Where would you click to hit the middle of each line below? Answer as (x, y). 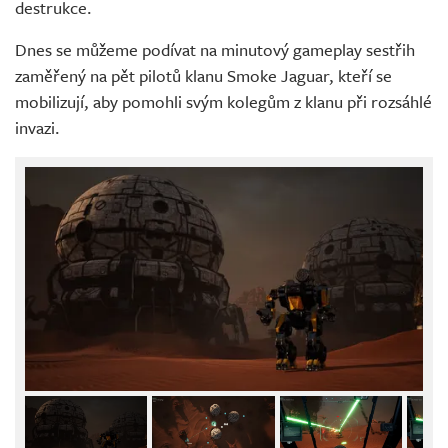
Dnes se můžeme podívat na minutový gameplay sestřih (215, 50)
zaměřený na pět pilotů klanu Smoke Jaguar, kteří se (203, 76)
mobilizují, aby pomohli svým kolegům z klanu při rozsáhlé (223, 102)
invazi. (37, 128)
